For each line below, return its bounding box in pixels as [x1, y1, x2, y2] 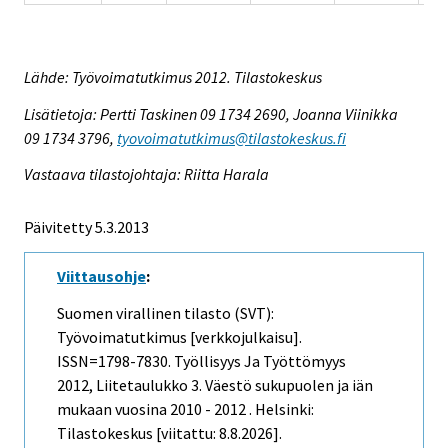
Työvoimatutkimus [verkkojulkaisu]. [57, 327, 302, 348]
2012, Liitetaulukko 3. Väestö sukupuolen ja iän [57, 375, 373, 396]
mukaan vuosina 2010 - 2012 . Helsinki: [57, 399, 314, 420]
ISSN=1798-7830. [57, 351, 174, 372]
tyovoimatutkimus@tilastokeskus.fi [117, 127, 346, 148]
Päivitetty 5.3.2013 [24, 217, 149, 238]
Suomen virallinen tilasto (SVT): [57, 303, 274, 324]
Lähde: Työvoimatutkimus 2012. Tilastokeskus [24, 66, 322, 87]
